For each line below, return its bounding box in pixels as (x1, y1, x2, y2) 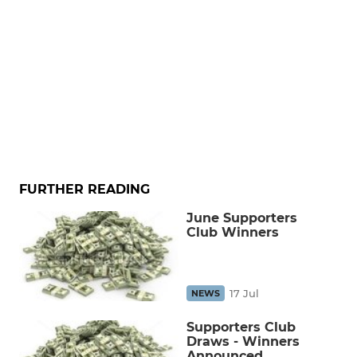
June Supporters (186, 210, 297, 226)
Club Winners (186, 225, 279, 240)
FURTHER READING (19, 182, 150, 197)
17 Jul (229, 286, 259, 300)
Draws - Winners (186, 333, 300, 349)
